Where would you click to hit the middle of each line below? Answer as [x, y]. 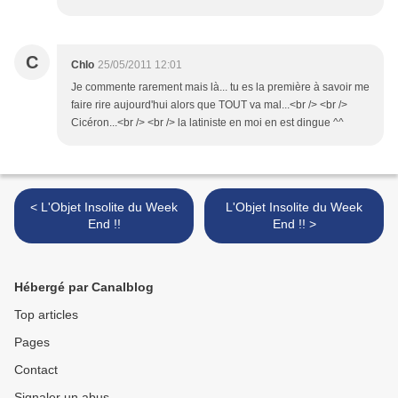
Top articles [46, 315]
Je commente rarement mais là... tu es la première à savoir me [220, 88]
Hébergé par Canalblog [84, 287]
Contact [36, 370]
